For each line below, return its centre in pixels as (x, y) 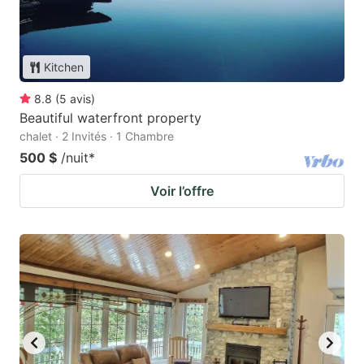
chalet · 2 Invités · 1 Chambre (97, 136)
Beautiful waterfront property (110, 118)
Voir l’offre (182, 191)
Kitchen (64, 67)
